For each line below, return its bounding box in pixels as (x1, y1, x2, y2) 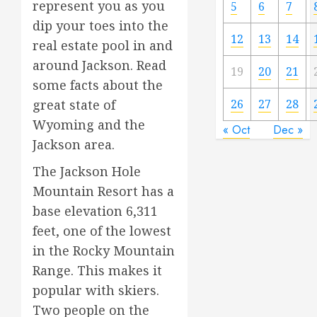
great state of (33, 96, 115, 113)
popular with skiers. (33, 281, 159, 299)
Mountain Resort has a (33, 182, 174, 200)
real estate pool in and (33, 36, 173, 54)
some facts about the (33, 76, 163, 93)
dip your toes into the (33, 16, 168, 34)
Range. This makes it (33, 261, 162, 279)
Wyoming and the (33, 115, 145, 133)
